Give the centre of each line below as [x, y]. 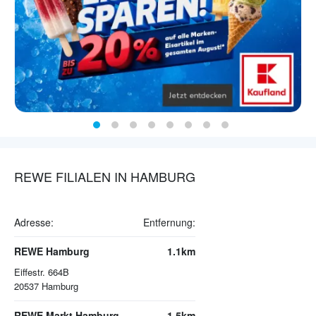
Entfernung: [169, 223]
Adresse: [34, 223]
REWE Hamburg [52, 251]
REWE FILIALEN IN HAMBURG [105, 177]
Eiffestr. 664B [42, 272]
